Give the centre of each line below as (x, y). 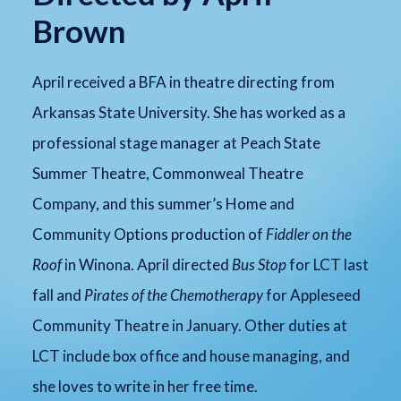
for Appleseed (311, 294)
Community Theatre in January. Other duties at (189, 325)
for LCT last (327, 264)
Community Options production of (149, 234)
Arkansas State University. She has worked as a (188, 112)
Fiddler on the (308, 234)
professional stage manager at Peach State (176, 142)
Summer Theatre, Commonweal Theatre (167, 173)
